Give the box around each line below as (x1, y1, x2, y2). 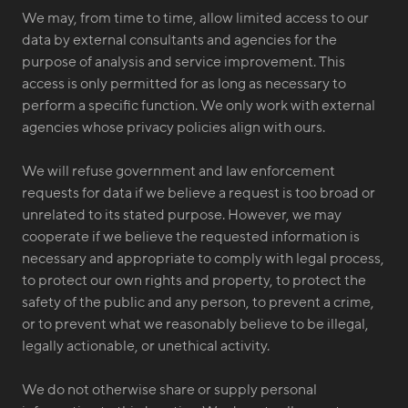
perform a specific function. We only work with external (22, 97, 375, 114)
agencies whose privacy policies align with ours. (22, 119, 325, 136)
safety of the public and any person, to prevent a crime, (22, 294, 374, 311)
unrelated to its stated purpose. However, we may (22, 207, 342, 223)
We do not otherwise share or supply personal (22, 382, 317, 398)
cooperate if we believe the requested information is (22, 229, 360, 245)
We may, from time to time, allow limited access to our (22, 10, 369, 26)
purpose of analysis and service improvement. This (22, 54, 345, 70)
